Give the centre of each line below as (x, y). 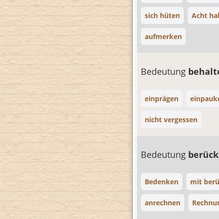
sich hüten (162, 15)
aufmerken (163, 36)
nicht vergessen (171, 120)
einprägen (162, 99)
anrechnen (163, 203)
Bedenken (162, 182)
